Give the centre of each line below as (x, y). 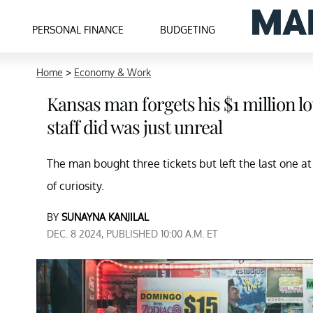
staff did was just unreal (134, 127)
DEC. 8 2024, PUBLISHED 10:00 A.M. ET (132, 234)
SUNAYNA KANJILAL (105, 217)
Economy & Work (112, 72)
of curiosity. (75, 186)
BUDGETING (188, 29)
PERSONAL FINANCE (78, 29)
